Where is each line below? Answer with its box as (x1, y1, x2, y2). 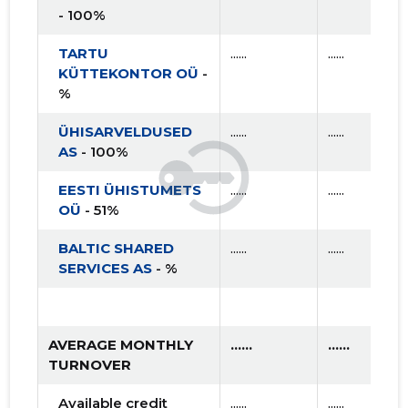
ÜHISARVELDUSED (58, 123, 193, 141)
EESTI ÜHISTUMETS (58, 181, 202, 199)
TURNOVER (48, 356, 132, 374)
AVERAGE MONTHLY (48, 336, 194, 354)
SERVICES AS (58, 260, 153, 278)
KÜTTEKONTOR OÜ (58, 65, 199, 83)
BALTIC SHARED (58, 240, 175, 258)
